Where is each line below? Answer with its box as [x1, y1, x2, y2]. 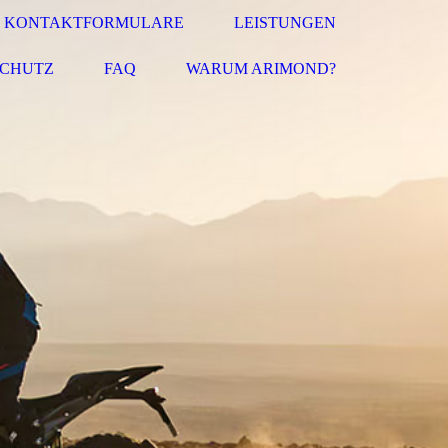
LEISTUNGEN [234, 14, 336, 31]
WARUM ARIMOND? [186, 60, 336, 77]
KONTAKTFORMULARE [4, 14, 184, 31]
